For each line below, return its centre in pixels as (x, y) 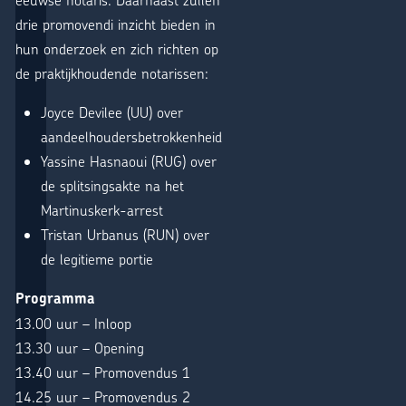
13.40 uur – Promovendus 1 (103, 372)
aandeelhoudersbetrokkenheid (131, 136)
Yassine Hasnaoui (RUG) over (129, 160)
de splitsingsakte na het (112, 185)
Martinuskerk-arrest (102, 209)
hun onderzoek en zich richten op (117, 48)
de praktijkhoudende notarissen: (112, 72)
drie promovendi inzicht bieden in (116, 24)
